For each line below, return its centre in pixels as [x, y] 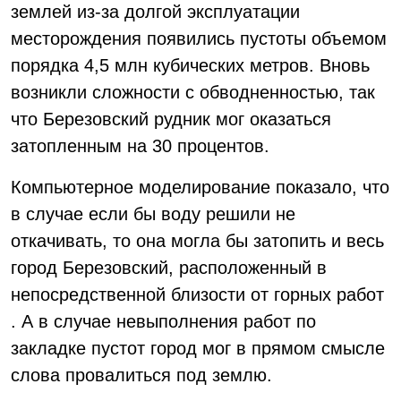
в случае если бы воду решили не [153, 214]
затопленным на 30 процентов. [140, 146]
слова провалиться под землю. [141, 375]
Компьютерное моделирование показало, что [200, 187]
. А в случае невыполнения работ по [163, 321]
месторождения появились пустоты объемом [199, 38]
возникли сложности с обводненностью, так [193, 92]
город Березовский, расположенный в [169, 268]
